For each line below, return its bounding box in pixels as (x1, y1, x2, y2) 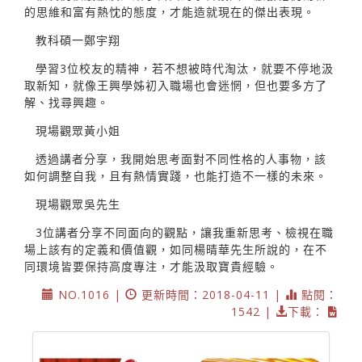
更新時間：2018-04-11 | (137, 286, 285, 302)
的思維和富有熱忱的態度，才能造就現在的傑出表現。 (24, 3, 315, 19)
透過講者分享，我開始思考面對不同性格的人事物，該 (36, 150, 326, 166)
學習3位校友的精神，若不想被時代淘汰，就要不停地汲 (36, 60, 334, 76)
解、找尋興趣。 (24, 94, 109, 110)
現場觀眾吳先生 (36, 196, 120, 212)
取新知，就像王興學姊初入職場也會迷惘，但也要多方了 (24, 77, 327, 93)
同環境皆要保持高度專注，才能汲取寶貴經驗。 (24, 258, 279, 274)
